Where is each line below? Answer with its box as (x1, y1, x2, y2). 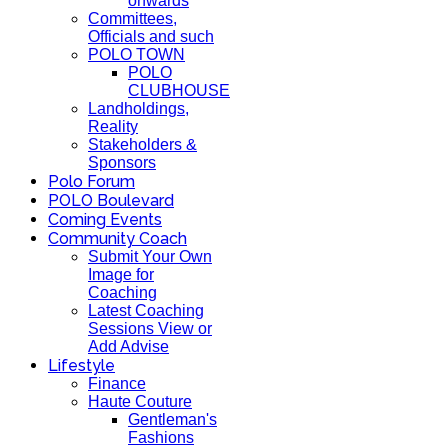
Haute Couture (88, 393, 192, 410)
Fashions (128, 429, 194, 446)
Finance (88, 375, 146, 392)
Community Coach (48, 229, 187, 248)
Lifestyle (48, 356, 115, 375)
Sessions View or (88, 320, 212, 337)
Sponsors (88, 154, 156, 171)
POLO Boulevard (48, 191, 174, 210)
